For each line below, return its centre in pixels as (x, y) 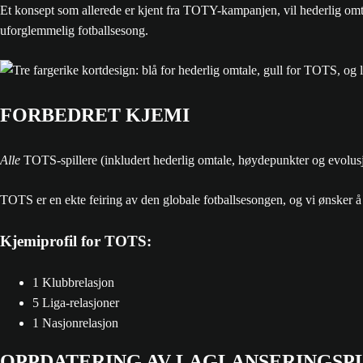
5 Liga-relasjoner (76, 303)
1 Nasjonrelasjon (75, 323)
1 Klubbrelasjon (73, 282)
